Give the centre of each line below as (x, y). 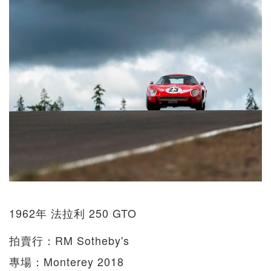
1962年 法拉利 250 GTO (73, 213)
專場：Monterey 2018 (67, 261)
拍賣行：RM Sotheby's (69, 240)
